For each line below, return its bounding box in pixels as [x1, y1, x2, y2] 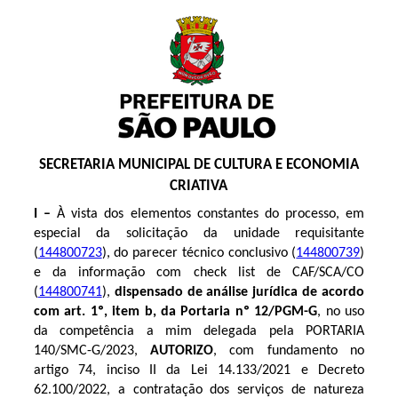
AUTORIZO [150, 344, 214, 358]
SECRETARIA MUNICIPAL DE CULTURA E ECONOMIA [38, 157, 359, 172]
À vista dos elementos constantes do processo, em [50, 207, 365, 221]
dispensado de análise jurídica [114, 285, 298, 299]
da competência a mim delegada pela [33, 324, 306, 338]
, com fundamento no [213, 344, 365, 358]
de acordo [298, 285, 365, 299]
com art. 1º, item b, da [33, 305, 181, 319]
